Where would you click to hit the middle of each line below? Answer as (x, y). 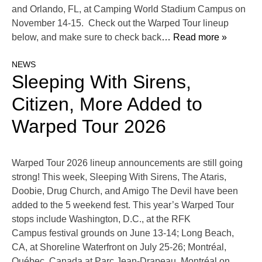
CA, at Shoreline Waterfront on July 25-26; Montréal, (119, 247)
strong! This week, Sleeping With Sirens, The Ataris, (119, 177)
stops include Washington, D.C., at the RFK (101, 219)
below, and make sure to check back (87, 37)
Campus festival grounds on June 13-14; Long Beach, (123, 233)
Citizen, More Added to (107, 104)
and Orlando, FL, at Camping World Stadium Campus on (129, 9)
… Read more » (194, 37)
